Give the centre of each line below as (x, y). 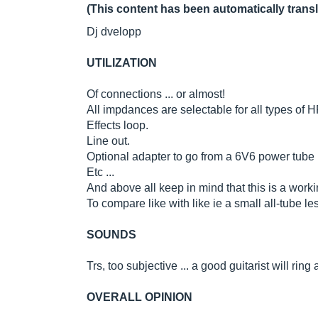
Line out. (108, 141)
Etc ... (100, 172)
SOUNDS (111, 235)
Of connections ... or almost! (156, 94)
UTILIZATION (122, 63)
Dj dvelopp (114, 32)
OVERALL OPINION (139, 297)
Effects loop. (117, 126)
